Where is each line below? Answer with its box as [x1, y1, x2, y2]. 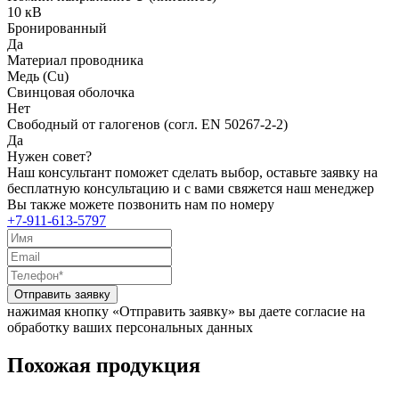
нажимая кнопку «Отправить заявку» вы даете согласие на [7, 303, 365, 319]
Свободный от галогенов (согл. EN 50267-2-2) [7, 116, 288, 132]
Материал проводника [7, 52, 143, 68]
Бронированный [7, 20, 107, 36]
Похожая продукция [7, 353, 200, 377]
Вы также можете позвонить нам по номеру [7, 196, 274, 212]
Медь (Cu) [7, 68, 69, 84]
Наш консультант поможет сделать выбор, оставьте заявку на [7, 164, 378, 180]
